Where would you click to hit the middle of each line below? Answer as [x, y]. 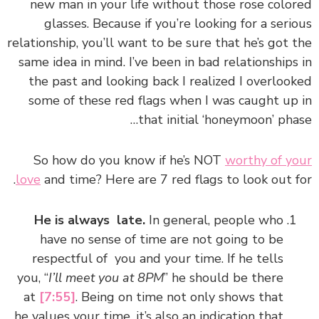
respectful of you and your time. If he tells [158, 258]
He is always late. [91, 220]
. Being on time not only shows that [179, 297]
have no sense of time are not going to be [162, 239]
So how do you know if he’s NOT [129, 160]
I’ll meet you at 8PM [106, 277]
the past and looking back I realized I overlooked [170, 81]
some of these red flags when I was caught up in [170, 100]
